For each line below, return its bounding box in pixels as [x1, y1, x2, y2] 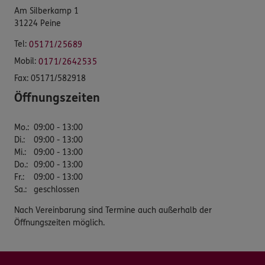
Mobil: [14, 56, 36, 66]
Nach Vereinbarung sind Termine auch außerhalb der [14, 205, 212, 215]
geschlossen [34, 184, 79, 195]
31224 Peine [14, 18, 61, 28]
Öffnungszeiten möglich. [14, 217, 105, 228]
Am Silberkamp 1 [14, 5, 79, 16]
